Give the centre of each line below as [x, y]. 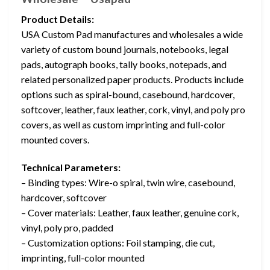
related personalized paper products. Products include [132, 80]
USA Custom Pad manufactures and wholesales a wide [132, 34]
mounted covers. [55, 140]
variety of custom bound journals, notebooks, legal [125, 49]
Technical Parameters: [71, 168]
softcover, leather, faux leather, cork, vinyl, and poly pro [133, 110]
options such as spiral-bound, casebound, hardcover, [128, 95]
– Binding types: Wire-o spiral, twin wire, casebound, [128, 183]
